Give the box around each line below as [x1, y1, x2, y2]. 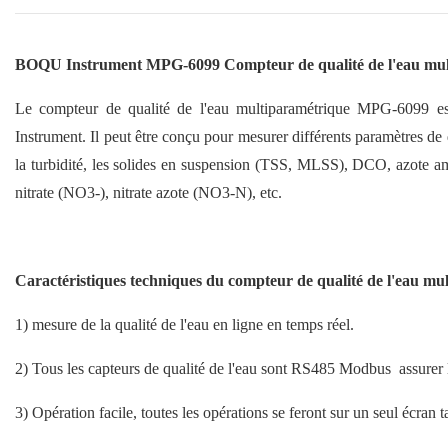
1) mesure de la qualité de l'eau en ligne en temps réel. [15, 314, 354, 334]
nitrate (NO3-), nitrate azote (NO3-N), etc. [15, 182, 282, 202]
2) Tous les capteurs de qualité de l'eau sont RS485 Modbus [15, 358, 395, 378]
